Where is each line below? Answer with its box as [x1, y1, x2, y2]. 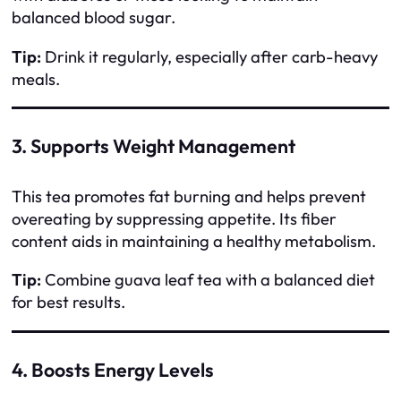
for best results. [12, 292, 125, 313]
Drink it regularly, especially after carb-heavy [41, 46, 378, 67]
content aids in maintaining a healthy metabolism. [12, 231, 376, 252]
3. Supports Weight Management [12, 134, 295, 159]
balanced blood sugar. [12, 7, 175, 29]
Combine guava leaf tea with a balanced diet [41, 269, 375, 291]
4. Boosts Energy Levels [12, 358, 214, 383]
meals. [12, 68, 60, 90]
